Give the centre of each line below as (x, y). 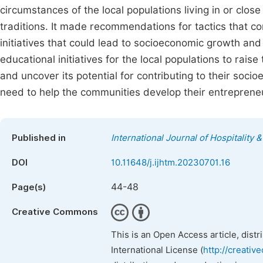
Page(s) (29, 187)
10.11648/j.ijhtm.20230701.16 (171, 163)
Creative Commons (55, 212)
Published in (39, 138)
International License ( (157, 250)
